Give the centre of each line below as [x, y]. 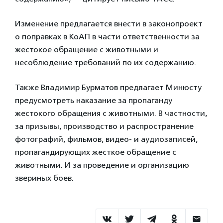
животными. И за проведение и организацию [102, 165]
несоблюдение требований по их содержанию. [106, 62]
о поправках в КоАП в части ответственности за [107, 36]
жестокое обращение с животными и [87, 49]
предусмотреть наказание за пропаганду [94, 100]
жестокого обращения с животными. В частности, [111, 113]
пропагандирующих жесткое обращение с [96, 152]
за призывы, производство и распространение [104, 126]
